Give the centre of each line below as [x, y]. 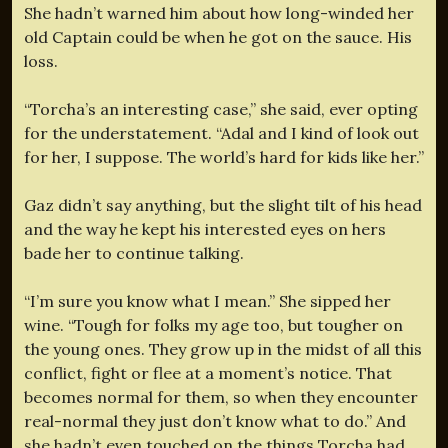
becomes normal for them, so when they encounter [221, 396]
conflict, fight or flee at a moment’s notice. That [208, 372]
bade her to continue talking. [134, 252]
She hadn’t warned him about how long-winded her [219, 12]
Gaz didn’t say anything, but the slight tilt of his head [223, 204]
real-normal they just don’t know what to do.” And [215, 420]
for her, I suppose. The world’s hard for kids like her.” [224, 156]
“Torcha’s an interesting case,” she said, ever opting [221, 108]
